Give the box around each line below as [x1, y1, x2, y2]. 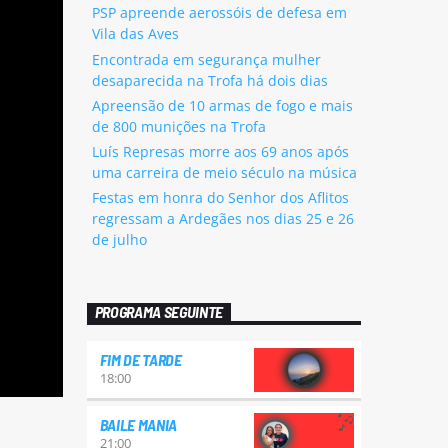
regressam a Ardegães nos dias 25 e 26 [91, 208, 354, 228]
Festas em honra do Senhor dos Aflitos [91, 187, 349, 207]
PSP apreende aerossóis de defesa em [91, 3, 347, 23]
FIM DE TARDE [99, 350, 182, 370]
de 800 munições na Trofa [91, 116, 266, 136]
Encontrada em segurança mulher [91, 49, 321, 69]
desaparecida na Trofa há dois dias [91, 70, 328, 90]
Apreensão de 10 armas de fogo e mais [91, 95, 353, 115]
